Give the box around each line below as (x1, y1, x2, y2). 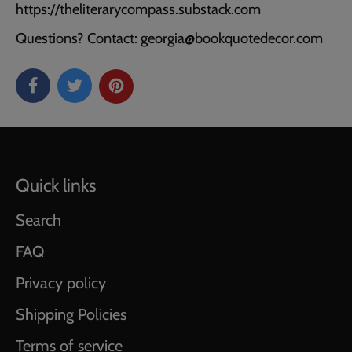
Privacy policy (16, 273, 106, 293)
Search (16, 211, 61, 230)
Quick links (16, 174, 97, 197)
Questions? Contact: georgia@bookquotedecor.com (16, 29, 323, 48)
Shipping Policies (16, 305, 126, 324)
